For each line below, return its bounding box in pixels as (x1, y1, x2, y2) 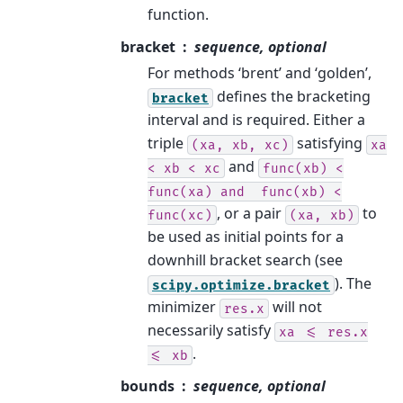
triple (148, 133, 187, 154)
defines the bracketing (213, 86, 371, 107)
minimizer (148, 297, 219, 318)
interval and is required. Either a (148, 110, 365, 130)
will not (269, 297, 322, 318)
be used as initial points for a (148, 227, 344, 247)
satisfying (293, 133, 366, 154)
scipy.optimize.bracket (152, 277, 330, 293)
